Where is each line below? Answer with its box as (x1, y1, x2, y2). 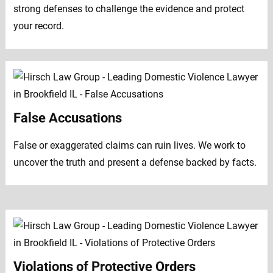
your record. (13, 20, 64, 32)
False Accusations (13, 110, 122, 126)
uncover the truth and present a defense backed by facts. (13, 157, 257, 169)
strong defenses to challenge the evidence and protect (13, 3, 244, 15)
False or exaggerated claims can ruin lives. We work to (13, 140, 246, 152)
